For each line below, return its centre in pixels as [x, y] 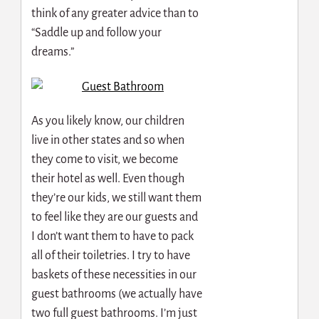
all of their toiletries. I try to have [110, 256]
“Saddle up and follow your [96, 33]
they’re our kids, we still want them [116, 198]
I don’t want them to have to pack [112, 237]
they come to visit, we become [104, 160]
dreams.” [52, 52]
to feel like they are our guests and [114, 218]
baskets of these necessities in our [114, 275]
